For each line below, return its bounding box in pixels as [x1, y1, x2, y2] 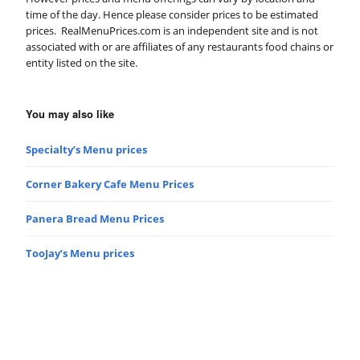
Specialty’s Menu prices [26, 141, 147, 157]
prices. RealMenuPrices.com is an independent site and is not [26, 22, 318, 38]
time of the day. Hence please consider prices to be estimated [26, 6, 318, 22]
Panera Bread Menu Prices [26, 211, 164, 226]
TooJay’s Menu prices [26, 245, 134, 260]
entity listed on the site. [26, 55, 137, 70]
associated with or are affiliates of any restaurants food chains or [26, 39, 333, 54]
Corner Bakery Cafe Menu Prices [26, 176, 194, 191]
